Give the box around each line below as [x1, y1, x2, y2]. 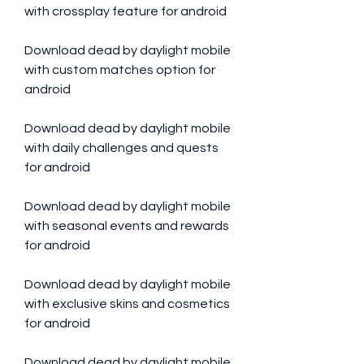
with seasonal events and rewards [24, 219, 229, 232]
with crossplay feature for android [24, 5, 229, 18]
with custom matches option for [24, 63, 215, 76]
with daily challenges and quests [24, 141, 219, 154]
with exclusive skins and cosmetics [24, 297, 230, 310]
